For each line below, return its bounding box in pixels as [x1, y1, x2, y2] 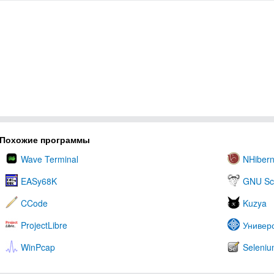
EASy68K [21, 175, 57, 187]
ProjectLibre [21, 219, 67, 231]
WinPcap [21, 241, 55, 253]
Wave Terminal [21, 153, 78, 165]
